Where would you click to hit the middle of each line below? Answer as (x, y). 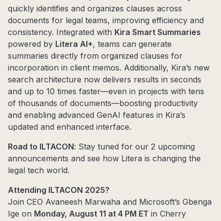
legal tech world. (39, 170)
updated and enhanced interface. (70, 127)
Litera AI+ (74, 44)
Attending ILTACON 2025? (59, 190)
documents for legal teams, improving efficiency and (106, 20)
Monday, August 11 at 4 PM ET (91, 214)
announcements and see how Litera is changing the (104, 159)
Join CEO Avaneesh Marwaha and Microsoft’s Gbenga (110, 202)
